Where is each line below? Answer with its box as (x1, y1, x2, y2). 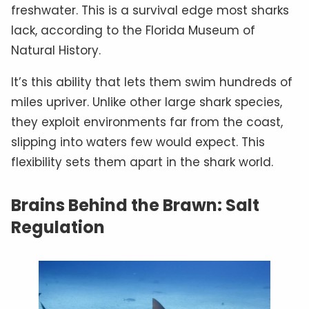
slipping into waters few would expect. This (11, 133, 265, 150)
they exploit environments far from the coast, (11, 113, 283, 130)
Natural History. (11, 41, 101, 59)
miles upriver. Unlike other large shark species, (11, 93, 282, 110)
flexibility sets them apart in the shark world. (11, 153, 273, 170)
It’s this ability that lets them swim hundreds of (11, 73, 292, 90)
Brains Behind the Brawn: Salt (11, 193, 259, 217)
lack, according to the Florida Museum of (11, 21, 255, 39)
